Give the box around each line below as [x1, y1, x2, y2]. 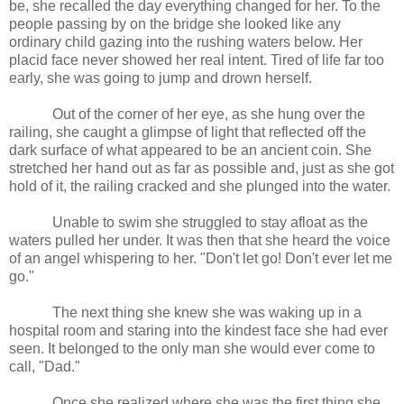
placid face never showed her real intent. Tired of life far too [9, 52, 384, 69]
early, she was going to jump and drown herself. [9, 70, 312, 87]
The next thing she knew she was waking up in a [52, 305, 362, 321]
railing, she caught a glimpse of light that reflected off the [9, 124, 366, 141]
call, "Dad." [9, 359, 80, 375]
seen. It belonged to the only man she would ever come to [9, 341, 375, 357]
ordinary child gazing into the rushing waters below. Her [9, 34, 363, 50]
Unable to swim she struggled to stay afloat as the [52, 215, 368, 231]
